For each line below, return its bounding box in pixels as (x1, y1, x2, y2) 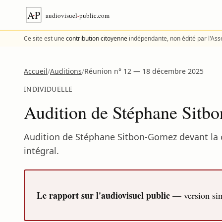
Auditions (50, 66, 82, 76)
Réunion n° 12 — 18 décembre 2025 (84, 66, 204, 76)
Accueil (24, 66, 48, 76)
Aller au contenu (5, 2, 67, 13)
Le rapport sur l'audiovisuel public (37, 189, 170, 202)
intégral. (24, 145, 59, 157)
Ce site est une (24, 34, 66, 43)
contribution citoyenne (66, 34, 127, 43)
